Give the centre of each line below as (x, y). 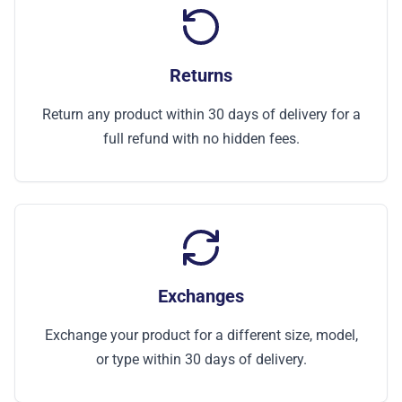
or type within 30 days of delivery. (201, 359)
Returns (201, 75)
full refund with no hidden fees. (201, 139)
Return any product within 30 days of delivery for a (201, 114)
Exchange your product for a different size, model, (201, 335)
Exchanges (201, 296)
